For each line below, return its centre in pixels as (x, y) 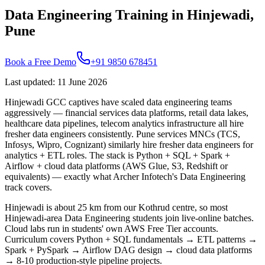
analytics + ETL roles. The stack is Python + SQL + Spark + (117, 155)
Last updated (29, 82)
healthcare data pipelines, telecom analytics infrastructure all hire (124, 123)
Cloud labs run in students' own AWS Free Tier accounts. (112, 228)
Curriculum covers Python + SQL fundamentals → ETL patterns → (131, 239)
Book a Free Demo (41, 62)
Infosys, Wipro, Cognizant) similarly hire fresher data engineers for (129, 144)
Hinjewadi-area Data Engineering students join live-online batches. (129, 218)
